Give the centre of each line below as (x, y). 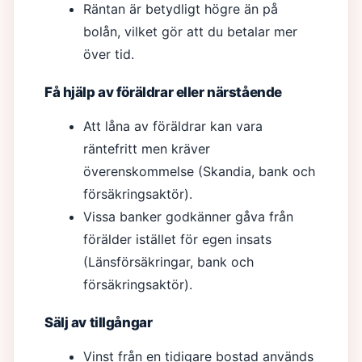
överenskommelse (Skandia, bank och (199, 171)
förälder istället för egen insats (177, 239)
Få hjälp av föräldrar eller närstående (163, 92)
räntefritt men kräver (147, 149)
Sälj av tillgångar (99, 322)
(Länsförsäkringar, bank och (168, 262)
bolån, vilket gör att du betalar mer (190, 32)
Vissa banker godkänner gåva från (188, 217)
